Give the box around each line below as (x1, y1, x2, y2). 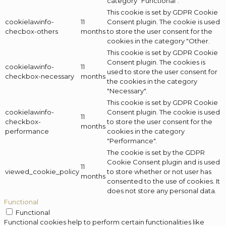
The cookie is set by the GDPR (107, 148, 205, 157)
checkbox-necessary (5, 72, 74, 81)
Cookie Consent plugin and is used (107, 158, 220, 166)
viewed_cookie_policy (5, 167, 79, 176)
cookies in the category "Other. (107, 37, 210, 45)
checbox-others (5, 27, 58, 36)
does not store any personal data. (107, 187, 216, 195)
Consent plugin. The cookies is (107, 58, 205, 67)
